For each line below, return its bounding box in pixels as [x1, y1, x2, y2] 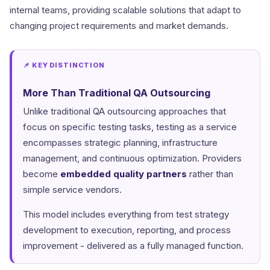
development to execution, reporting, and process [23, 224, 231, 236]
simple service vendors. [23, 184, 122, 196]
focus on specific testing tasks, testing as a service [23, 121, 237, 133]
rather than [187, 168, 233, 180]
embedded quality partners [60, 168, 187, 180]
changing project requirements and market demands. [10, 20, 228, 32]
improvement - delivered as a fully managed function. [23, 240, 243, 252]
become [23, 168, 60, 180]
